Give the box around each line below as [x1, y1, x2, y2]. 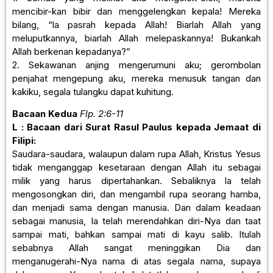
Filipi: [12, 134, 36, 146]
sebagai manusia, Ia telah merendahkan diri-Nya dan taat [12, 214, 261, 227]
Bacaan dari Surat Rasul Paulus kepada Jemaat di [27, 121, 261, 133]
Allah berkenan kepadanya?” [12, 45, 130, 57]
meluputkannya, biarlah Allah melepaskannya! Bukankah [12, 32, 261, 44]
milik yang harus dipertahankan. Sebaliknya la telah [12, 174, 261, 186]
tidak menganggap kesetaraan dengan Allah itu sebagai [12, 161, 261, 173]
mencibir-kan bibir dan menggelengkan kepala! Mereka [12, 5, 261, 17]
